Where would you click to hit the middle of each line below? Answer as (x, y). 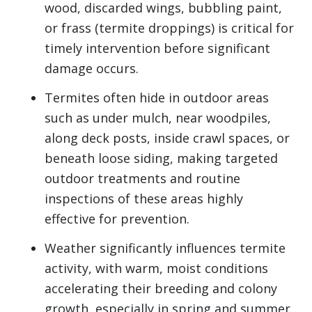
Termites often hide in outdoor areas (157, 97)
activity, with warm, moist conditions (156, 268)
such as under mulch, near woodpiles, (158, 117)
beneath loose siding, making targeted (161, 158)
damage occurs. (92, 68)
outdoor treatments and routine (142, 178)
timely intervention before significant (157, 48)
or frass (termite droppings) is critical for (169, 28)
